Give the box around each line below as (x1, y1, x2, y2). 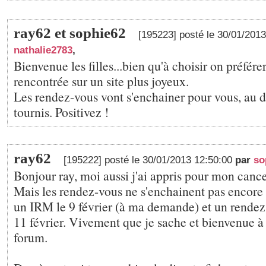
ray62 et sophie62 (14, 25, 126, 41)
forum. (14, 229, 47, 246)
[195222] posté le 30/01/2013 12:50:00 (64, 154, 235, 166)
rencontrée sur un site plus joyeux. (14, 72, 189, 90)
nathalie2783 (14, 45, 72, 56)
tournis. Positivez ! (14, 103, 109, 121)
